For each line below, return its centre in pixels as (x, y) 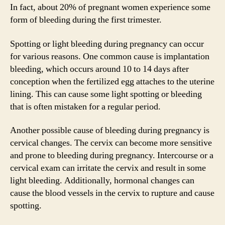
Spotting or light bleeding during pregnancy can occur (107, 44)
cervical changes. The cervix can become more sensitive (111, 143)
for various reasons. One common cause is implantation (110, 56)
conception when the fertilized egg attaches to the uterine (112, 81)
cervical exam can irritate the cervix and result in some (108, 168)
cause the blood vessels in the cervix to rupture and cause (112, 193)
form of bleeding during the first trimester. (86, 20)
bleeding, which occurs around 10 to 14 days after (99, 69)
